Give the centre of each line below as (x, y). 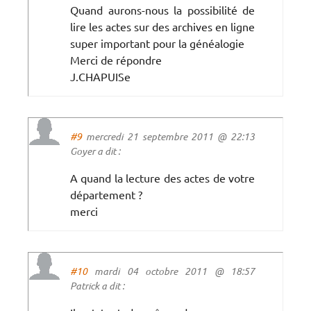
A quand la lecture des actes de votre (162, 177)
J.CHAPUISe (100, 76)
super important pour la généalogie (157, 43)
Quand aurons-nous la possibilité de (162, 9)
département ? (106, 194)
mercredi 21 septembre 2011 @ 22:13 (168, 136)
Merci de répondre (116, 59)
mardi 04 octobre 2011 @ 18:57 (171, 271)
